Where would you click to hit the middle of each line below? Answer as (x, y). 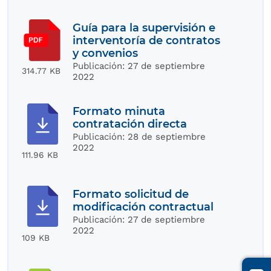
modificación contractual (143, 207)
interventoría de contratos (147, 40)
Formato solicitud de (131, 194)
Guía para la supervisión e (144, 28)
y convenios (106, 53)
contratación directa (130, 124)
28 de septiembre (167, 137)
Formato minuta (119, 112)
